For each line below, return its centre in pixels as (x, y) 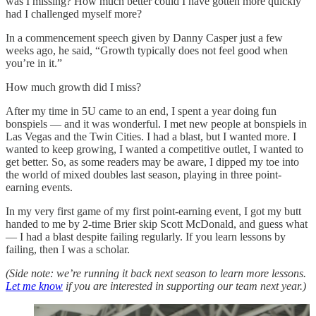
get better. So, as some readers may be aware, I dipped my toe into (152, 162)
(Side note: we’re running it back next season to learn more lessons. (156, 273)
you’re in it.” (34, 63)
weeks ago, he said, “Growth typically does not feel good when (147, 50)
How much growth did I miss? (73, 87)
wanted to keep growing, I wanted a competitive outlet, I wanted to (154, 149)
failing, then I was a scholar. (68, 249)
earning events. (39, 187)
